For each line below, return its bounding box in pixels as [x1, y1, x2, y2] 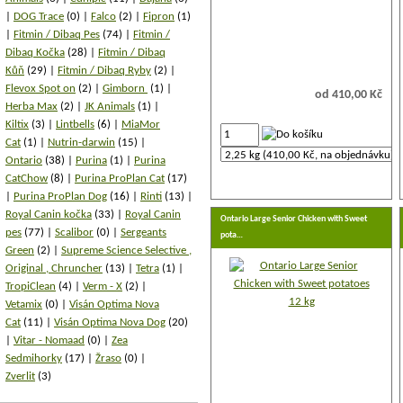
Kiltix [5, 119, 29, 130]
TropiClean [5, 281, 56, 292]
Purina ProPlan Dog [13, 191, 107, 202]
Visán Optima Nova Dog [54, 317, 166, 328]
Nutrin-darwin [48, 137, 115, 148]
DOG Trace [13, 11, 64, 22]
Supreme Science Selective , [61, 245, 192, 256]
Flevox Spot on [5, 83, 76, 94]
